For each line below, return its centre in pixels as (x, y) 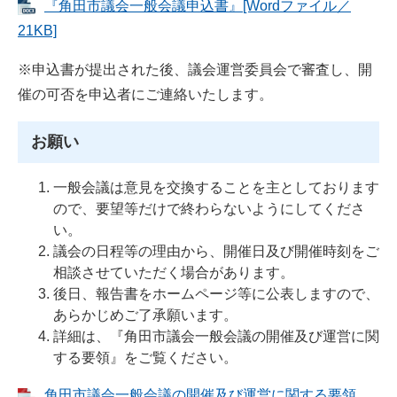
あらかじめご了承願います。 (145, 315)
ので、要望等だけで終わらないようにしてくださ (209, 208)
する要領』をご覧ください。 (145, 357)
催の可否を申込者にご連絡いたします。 (145, 95)
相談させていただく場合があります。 (174, 272)
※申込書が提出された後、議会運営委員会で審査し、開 (195, 70)
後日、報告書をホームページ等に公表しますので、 (216, 293)
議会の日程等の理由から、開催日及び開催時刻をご (216, 251)
